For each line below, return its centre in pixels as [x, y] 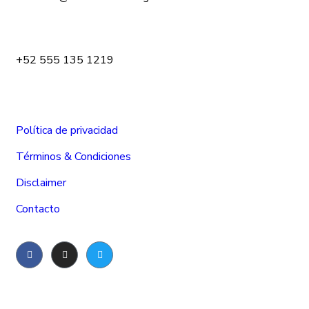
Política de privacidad [67, 131]
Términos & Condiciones [73, 157]
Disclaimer [41, 183]
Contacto [38, 209]
